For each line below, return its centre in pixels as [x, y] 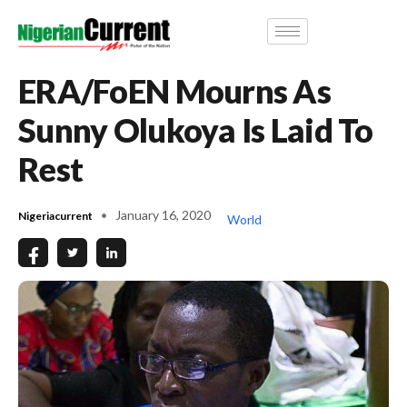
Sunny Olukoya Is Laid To [196, 129]
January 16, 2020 [163, 214]
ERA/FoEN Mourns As [175, 90]
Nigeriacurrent [55, 215]
